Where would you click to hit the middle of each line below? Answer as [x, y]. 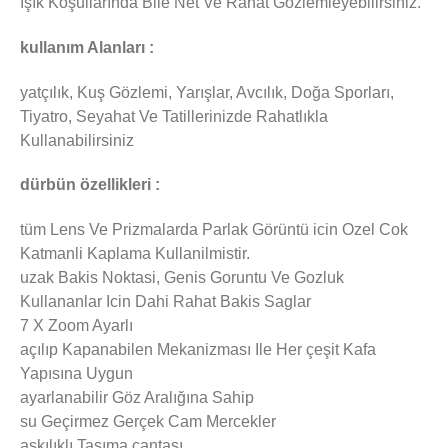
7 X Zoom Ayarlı [76, 326]
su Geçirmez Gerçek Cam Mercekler [148, 422]
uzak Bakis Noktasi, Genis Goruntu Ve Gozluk [182, 278]
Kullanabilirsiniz [77, 140]
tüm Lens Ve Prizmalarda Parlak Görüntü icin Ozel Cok [214, 230]
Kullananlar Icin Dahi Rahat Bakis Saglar [165, 302]
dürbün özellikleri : [90, 185]
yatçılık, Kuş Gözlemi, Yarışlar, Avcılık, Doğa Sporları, [207, 92]
